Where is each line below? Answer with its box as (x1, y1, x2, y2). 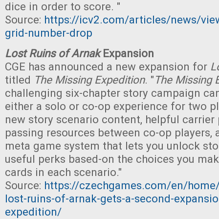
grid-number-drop (5, 26, 92, 39)
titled (5, 73, 34, 86)
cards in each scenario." (5, 166, 122, 178)
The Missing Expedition (34, 73, 145, 86)
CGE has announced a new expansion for (5, 60, 210, 73)
